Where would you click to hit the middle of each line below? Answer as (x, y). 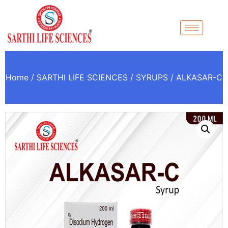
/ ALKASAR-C (195, 77)
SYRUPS (152, 77)
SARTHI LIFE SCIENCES (82, 77)
